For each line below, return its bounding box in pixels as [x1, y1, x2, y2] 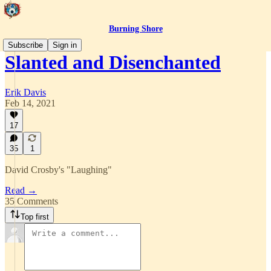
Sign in [53, 41, 77, 50]
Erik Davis [5, 87, 46, 97]
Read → [5, 185, 37, 195]
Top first [21, 212, 49, 221]
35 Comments [5, 196, 58, 206]
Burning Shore [108, 24, 163, 33]
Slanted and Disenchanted [5, 51, 221, 74]
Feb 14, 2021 [5, 97, 56, 108]
